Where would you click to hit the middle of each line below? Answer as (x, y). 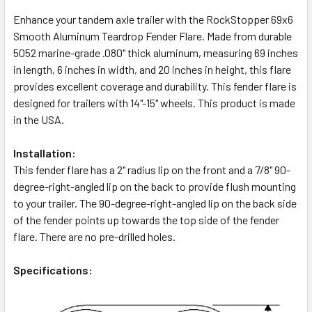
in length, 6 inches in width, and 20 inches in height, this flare (152, 69)
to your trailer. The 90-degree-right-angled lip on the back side (155, 203)
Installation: (45, 153)
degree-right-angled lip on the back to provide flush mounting (155, 186)
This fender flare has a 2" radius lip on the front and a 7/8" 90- (152, 169)
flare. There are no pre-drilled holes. (94, 236)
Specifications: (53, 270)
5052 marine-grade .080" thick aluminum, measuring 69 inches (156, 52)
